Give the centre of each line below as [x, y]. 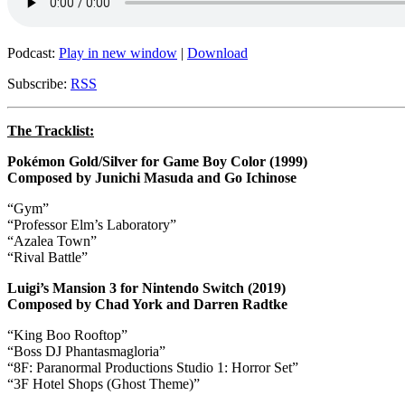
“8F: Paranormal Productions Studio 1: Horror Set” [153, 367]
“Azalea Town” [52, 240]
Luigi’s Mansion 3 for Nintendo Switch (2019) [146, 287]
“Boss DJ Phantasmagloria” [86, 351]
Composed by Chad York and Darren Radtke [147, 304]
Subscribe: [39, 83]
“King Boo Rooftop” [67, 334]
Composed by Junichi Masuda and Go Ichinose [152, 177]
